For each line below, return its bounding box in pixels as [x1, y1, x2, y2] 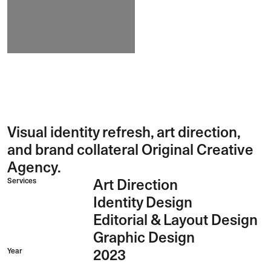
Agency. [7, 158, 61, 176]
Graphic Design [93, 228, 195, 246]
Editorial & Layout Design [93, 211, 258, 229]
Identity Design [93, 193, 192, 211]
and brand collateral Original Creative [7, 140, 253, 158]
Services [7, 175, 36, 185]
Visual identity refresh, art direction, [7, 123, 240, 141]
